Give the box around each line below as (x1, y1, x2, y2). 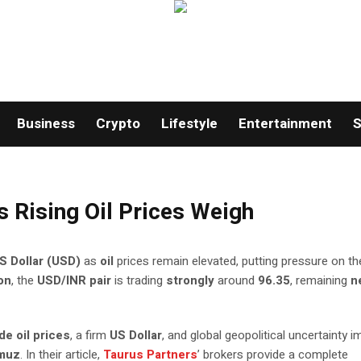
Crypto (95, 114, 140, 135)
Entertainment (238, 114, 332, 135)
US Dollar (110, 326, 163, 344)
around (214, 272, 259, 289)
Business (16, 114, 75, 135)
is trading (111, 272, 167, 289)
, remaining (290, 272, 351, 289)
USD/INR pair (37, 272, 112, 289)
